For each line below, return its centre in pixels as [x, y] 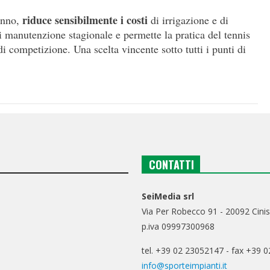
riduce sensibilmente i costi [85, 20]
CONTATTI [172, 165]
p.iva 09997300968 [178, 227]
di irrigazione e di [188, 20]
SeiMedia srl [168, 196]
